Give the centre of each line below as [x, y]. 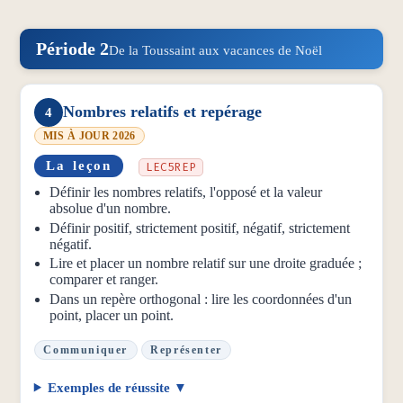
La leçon [79, 166]
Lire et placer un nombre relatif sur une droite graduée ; [206, 264]
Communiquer [85, 349]
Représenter [186, 349]
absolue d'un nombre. [111, 209]
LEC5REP [170, 167]
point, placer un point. [112, 315]
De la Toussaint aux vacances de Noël [215, 50]
